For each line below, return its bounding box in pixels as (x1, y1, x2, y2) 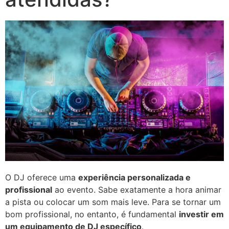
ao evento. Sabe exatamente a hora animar (52, 184, 221, 195)
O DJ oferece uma (5, 172, 78, 182)
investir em (179, 209, 224, 219)
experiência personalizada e (78, 172, 191, 182)
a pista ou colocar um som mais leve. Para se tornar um (5, 196, 221, 207)
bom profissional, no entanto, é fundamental (5, 209, 179, 219)
